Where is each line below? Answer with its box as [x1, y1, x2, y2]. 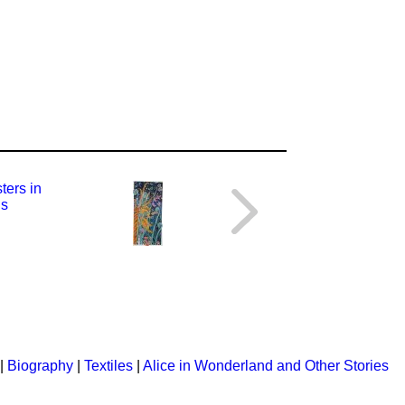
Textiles [83, 358, 133, 373]
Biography [6, 358, 73, 373]
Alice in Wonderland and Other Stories [142, 358, 389, 373]
